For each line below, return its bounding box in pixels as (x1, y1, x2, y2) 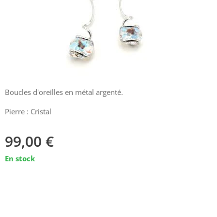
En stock (5, 153, 35, 163)
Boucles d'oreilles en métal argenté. (5, 87, 123, 97)
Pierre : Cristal (5, 106, 51, 116)
